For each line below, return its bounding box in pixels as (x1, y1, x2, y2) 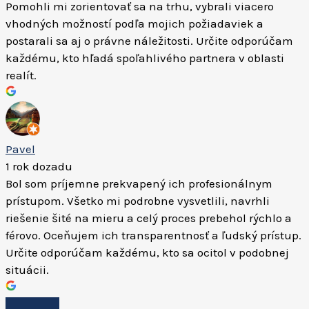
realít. (6, 68, 37, 82)
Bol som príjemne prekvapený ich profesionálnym (6, 177, 272, 190)
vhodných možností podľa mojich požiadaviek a (6, 17, 263, 30)
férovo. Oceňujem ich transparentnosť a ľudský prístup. (6, 228, 301, 242)
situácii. (6, 263, 49, 277)
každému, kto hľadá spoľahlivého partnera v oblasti (6, 51, 284, 65)
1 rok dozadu (6, 159, 72, 173)
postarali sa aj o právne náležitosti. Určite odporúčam (6, 34, 293, 48)
